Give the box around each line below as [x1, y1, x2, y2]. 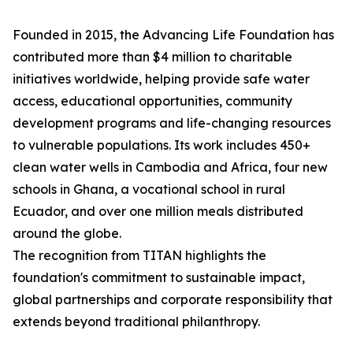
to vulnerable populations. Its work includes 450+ [13, 137, 310, 154]
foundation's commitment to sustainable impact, [13, 269, 305, 286]
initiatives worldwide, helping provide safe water [13, 71, 310, 87]
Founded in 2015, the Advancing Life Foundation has [13, 27, 334, 43]
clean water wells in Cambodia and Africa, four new [13, 159, 328, 176]
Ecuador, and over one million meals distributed [13, 203, 303, 220]
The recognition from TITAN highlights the [13, 247, 266, 264]
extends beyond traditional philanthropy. [13, 314, 260, 330]
